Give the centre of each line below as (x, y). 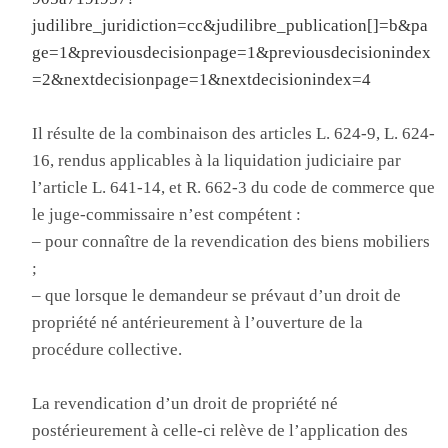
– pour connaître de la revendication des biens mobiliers (231, 241)
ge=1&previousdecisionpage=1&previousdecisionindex (232, 52)
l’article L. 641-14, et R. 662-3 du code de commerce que (234, 187)
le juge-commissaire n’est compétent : (167, 214)
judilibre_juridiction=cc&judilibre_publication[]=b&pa (230, 25)
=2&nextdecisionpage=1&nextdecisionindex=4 (202, 79)
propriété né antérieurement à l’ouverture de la (198, 322)
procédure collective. (107, 349)
